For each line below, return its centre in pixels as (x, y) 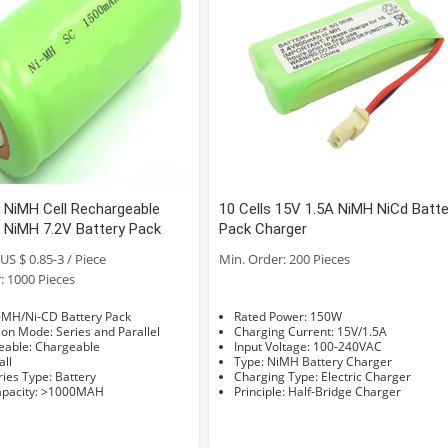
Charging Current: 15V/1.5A (362, 331)
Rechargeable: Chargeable (67, 346)
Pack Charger (263, 228)
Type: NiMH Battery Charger (330, 361)
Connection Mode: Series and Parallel (107, 331)
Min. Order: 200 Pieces (285, 258)
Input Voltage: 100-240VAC (348, 346)
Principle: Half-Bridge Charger (345, 391)
